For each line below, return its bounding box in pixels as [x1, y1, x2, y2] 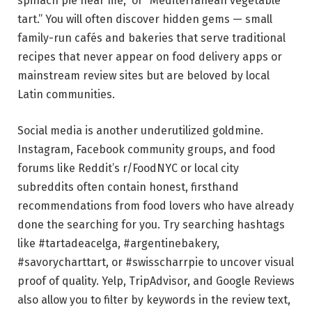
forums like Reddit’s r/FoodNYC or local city [17, 161, 239, 175]
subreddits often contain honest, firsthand [17, 180, 239, 194]
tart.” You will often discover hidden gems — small [17, 13, 272, 26]
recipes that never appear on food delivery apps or [17, 50, 282, 64]
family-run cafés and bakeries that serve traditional [17, 31, 286, 45]
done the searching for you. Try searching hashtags [17, 217, 285, 231]
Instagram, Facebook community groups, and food [17, 142, 276, 156]
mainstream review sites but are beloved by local [17, 69, 270, 83]
